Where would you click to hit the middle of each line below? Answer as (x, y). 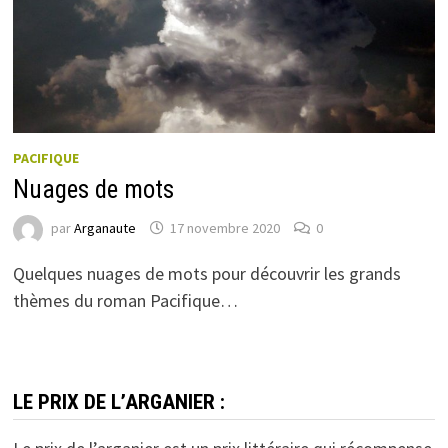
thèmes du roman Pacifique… (125, 300)
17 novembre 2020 (224, 228)
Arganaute (104, 228)
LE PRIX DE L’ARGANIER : (118, 401)
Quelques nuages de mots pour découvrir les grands (206, 273)
